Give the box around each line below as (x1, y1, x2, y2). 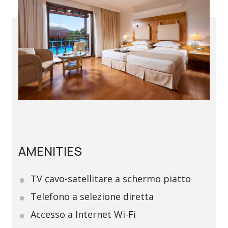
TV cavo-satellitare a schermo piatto (31, 173, 191, 185)
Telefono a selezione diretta (31, 190, 154, 203)
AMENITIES (18, 142, 82, 160)
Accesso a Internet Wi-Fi (31, 208, 136, 221)
